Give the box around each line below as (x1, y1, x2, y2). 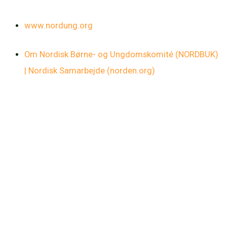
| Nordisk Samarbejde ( (24, 65, 110, 75)
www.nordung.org (24, 20, 93, 30)
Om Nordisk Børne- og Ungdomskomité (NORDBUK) (24, 49, 218, 59)
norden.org (110, 65, 152, 75)
